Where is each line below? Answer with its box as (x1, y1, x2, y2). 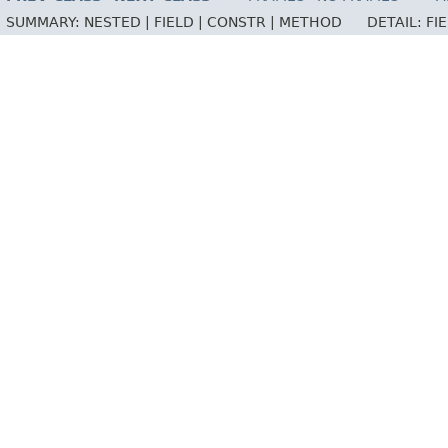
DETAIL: (367, 13, 426, 30)
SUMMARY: (6, 13, 84, 30)
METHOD (279, 13, 342, 30)
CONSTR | (207, 13, 279, 30)
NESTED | (84, 13, 154, 30)
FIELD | (154, 13, 207, 30)
